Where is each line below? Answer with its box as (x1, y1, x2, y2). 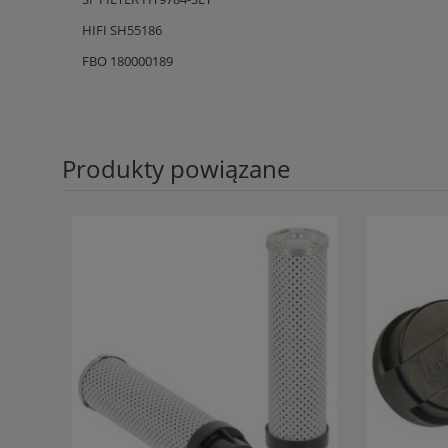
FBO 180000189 (82, 51, 173, 70)
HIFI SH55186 (82, 20, 162, 39)
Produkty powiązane (62, 151, 290, 185)
